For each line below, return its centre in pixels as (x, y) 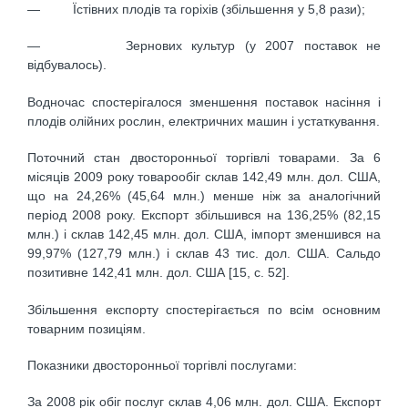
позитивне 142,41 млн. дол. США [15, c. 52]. (158, 273)
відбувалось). (67, 65)
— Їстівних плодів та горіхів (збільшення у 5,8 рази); (196, 10)
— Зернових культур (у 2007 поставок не (204, 46)
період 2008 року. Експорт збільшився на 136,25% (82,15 (204, 215)
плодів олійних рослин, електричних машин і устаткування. (204, 121)
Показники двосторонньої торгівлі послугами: (162, 365)
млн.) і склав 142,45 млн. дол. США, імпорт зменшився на (204, 235)
